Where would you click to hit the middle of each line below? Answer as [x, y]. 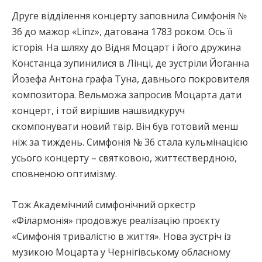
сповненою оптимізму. [64, 173]
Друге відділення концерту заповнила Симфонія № [129, 15]
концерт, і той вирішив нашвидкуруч [98, 110]
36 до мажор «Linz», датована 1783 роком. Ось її [122, 31]
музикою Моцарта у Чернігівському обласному [121, 252]
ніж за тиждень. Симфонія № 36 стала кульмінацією [130, 142]
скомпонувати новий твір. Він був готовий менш [125, 126]
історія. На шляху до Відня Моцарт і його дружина [126, 47]
